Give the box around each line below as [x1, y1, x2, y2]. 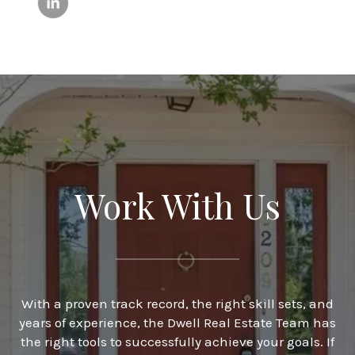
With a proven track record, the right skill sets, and [21, 295, 334, 311]
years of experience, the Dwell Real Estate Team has [19, 314, 336, 330]
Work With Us [74, 181, 281, 228]
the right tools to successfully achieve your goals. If [21, 333, 334, 349]
